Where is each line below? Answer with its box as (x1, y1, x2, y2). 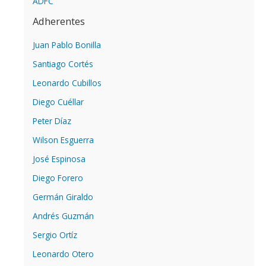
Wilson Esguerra (33, 134, 94, 145)
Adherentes (33, 14, 85, 28)
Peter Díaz (33, 115, 71, 126)
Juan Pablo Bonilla (33, 39, 101, 50)
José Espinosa (33, 153, 85, 164)
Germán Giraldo (33, 191, 93, 202)
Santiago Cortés (33, 58, 93, 69)
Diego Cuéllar (33, 96, 84, 107)
